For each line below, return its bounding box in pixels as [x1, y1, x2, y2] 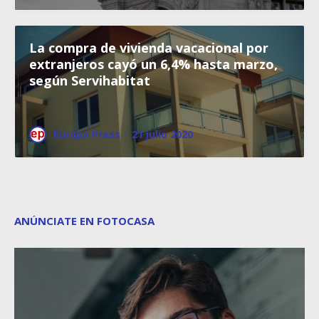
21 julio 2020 [132, 127, 193, 141]
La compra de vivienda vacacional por [29, 38, 268, 56]
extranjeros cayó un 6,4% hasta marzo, [29, 55, 278, 73]
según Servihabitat [29, 71, 150, 89]
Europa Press [53, 127, 120, 141]
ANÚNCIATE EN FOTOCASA [14, 213, 155, 228]
